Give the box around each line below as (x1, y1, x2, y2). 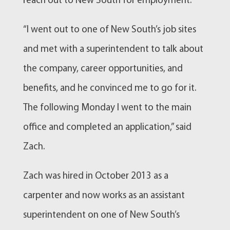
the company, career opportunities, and (23, 64, 183, 74)
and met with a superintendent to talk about (23, 44, 203, 54)
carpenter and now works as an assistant (23, 190, 185, 201)
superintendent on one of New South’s (23, 210, 180, 220)
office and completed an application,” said (23, 122, 191, 132)
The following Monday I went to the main (23, 103, 191, 113)
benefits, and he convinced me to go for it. (23, 83, 196, 93)
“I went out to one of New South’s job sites (23, 25, 196, 35)
